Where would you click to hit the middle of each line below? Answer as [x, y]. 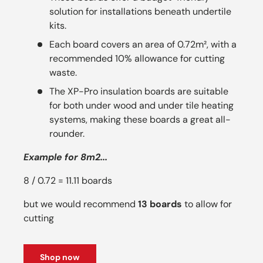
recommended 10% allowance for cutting [137, 58]
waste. [63, 72]
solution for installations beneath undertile [140, 11]
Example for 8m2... [65, 157]
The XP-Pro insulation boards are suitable [139, 91]
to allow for [207, 204]
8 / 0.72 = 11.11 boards [68, 180]
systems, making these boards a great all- [140, 119]
